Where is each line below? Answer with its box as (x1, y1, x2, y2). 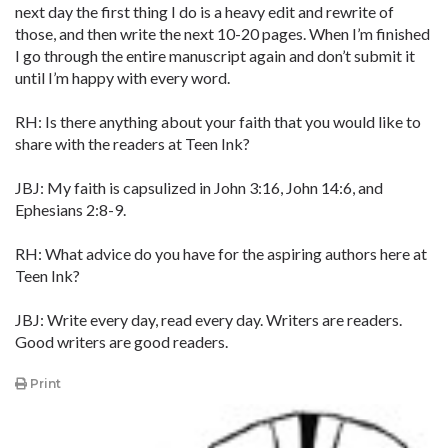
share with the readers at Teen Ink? (15, 134, 250, 153)
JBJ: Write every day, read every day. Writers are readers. (15, 310, 402, 329)
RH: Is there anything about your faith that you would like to (15, 112, 421, 131)
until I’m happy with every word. (15, 68, 230, 87)
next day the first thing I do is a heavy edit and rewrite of (15, 2, 394, 21)
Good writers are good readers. (15, 332, 228, 351)
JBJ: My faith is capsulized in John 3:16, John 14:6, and (15, 178, 383, 197)
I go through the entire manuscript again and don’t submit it (15, 46, 415, 65)
